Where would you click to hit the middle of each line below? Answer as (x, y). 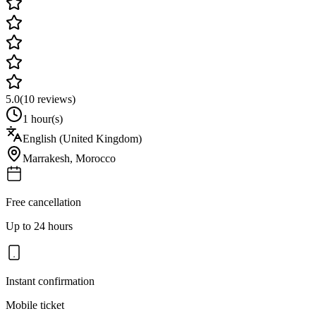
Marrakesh (46, 158)
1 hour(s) (43, 119)
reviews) (55, 99)
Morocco (96, 158)
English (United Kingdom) (82, 138)
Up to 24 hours (39, 226)
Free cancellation (43, 202)
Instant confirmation (50, 281)
